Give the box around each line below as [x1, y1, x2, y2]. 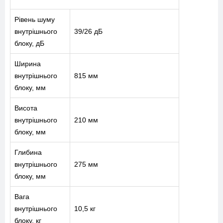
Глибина [14, 148, 42, 156]
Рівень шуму [14, 15, 55, 23]
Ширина [14, 59, 41, 68]
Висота [14, 104, 37, 112]
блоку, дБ [14, 39, 44, 47]
